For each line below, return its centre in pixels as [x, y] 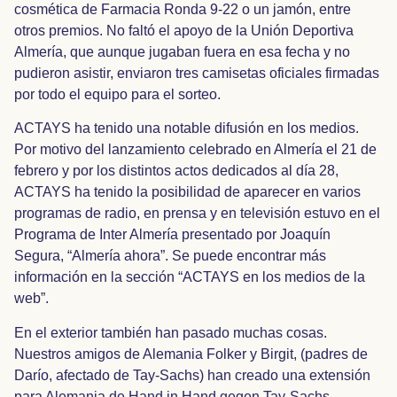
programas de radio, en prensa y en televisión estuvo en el [197, 214]
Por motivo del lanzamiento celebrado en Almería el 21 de [195, 150]
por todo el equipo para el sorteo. [117, 94]
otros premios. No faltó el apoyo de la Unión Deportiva [184, 30]
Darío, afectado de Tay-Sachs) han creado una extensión [192, 375]
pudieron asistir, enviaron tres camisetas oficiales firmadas [197, 73]
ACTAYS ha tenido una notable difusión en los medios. [187, 128]
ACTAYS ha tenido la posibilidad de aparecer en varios [187, 192]
